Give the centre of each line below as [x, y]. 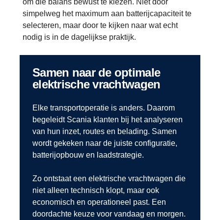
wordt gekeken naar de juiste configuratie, [105, 143]
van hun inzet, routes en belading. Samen [105, 132]
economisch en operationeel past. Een [99, 202]
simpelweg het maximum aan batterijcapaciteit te [107, 14]
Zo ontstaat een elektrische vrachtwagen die [109, 179]
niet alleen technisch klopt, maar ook [96, 191]
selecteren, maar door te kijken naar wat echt [100, 26]
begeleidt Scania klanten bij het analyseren [108, 120]
